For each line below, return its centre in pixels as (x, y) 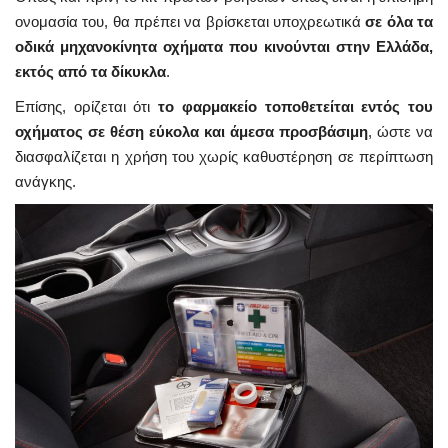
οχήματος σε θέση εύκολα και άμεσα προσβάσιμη (191, 132)
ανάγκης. (45, 182)
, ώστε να (400, 132)
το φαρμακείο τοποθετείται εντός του (296, 107)
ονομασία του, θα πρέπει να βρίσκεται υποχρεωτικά (190, 22)
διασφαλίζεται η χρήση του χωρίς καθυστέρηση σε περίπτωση (224, 157)
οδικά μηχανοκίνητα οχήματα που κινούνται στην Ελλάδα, (224, 47)
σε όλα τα (399, 22)
